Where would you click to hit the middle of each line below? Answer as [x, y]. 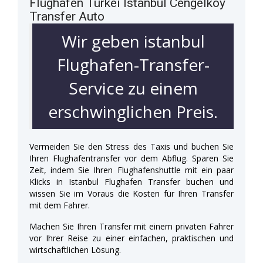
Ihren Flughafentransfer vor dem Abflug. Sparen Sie [131, 158]
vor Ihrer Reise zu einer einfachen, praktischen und [131, 238]
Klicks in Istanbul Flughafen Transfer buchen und [131, 181]
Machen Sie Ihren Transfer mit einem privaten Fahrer [131, 226]
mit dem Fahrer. [60, 205]
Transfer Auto [67, 16]
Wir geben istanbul [133, 41]
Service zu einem [133, 88]
